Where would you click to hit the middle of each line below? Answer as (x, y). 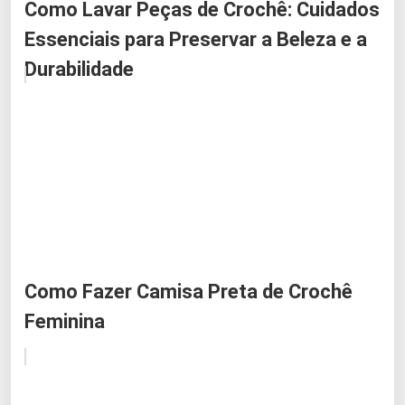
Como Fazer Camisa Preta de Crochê (188, 291)
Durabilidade (79, 69)
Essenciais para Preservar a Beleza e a (196, 39)
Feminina (65, 321)
